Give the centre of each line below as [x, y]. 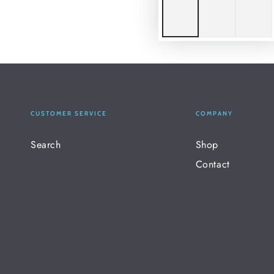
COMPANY [214, 114]
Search [46, 145]
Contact [213, 165]
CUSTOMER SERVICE [69, 114]
